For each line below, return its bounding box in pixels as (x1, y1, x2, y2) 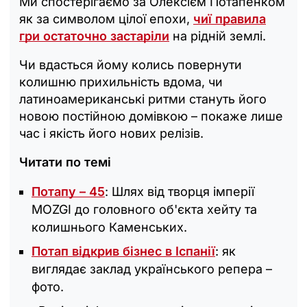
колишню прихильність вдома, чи (19, 74, 223, 89)
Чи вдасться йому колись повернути (19, 57, 242, 72)
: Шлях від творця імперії (105, 184, 254, 199)
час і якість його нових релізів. (19, 125, 204, 140)
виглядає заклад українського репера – (32, 261, 272, 276)
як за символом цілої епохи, (19, 11, 193, 26)
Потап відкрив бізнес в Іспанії (32, 243, 215, 258)
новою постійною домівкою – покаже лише (19, 108, 283, 123)
